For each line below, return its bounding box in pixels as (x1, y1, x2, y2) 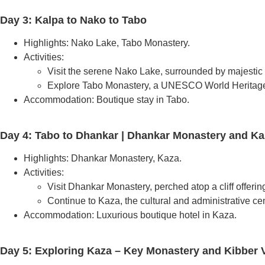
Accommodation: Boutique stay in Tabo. (24, 94, 189, 105)
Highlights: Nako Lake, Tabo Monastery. (24, 37, 190, 48)
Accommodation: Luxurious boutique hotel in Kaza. (24, 209, 237, 220)
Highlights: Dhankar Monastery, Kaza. (24, 153, 182, 163)
